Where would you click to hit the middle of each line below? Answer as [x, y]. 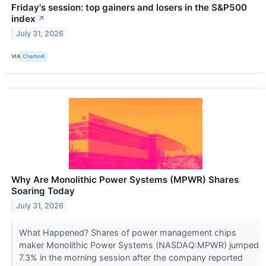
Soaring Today [43, 191]
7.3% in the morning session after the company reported [131, 257]
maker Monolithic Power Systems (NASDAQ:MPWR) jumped [139, 245]
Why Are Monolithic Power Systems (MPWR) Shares [125, 180]
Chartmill [34, 56]
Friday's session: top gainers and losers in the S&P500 [129, 7]
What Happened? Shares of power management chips [127, 232]
